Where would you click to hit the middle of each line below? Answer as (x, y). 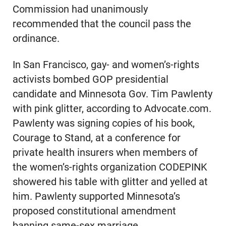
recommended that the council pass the (102, 24)
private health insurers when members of (105, 153)
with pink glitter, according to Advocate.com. (112, 109)
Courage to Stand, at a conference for (96, 138)
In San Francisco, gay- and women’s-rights (106, 65)
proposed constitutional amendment (94, 211)
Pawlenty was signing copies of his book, (103, 124)
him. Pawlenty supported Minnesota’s (96, 197)
